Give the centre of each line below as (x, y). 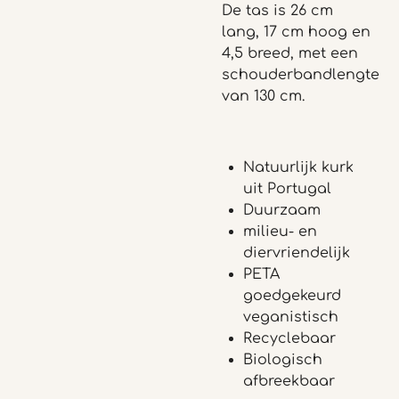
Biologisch (283, 360)
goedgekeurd (292, 296)
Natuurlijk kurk (298, 167)
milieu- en (280, 232)
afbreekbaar (289, 381)
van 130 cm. (263, 96)
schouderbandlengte (301, 75)
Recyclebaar (289, 338)
